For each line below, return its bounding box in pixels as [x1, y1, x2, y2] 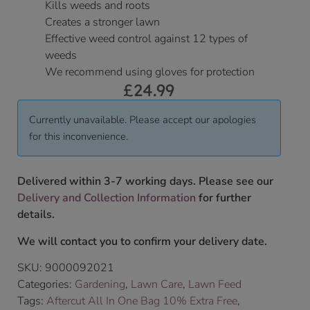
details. [17, 207, 55, 223]
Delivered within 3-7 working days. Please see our [17, 174, 273, 190]
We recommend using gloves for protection [45, 64, 255, 80]
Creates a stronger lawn [45, 15, 160, 30]
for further [196, 190, 251, 206]
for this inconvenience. [29, 129, 128, 144]
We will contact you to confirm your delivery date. [17, 233, 267, 249]
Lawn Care [131, 277, 183, 293]
